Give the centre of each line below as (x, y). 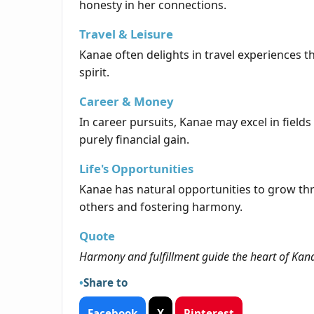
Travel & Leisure (126, 34)
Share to (105, 283)
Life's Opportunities (136, 169)
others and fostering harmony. (161, 207)
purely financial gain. (134, 140)
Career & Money (127, 102)
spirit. (94, 73)
